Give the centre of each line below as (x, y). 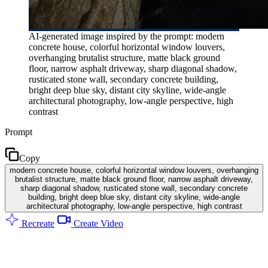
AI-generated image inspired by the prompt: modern (127, 36)
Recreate (37, 223)
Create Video (97, 223)
